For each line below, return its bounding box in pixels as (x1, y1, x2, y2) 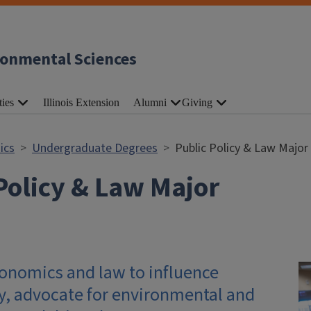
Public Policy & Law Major (175, 140, 308, 157)
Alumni (133, 96, 167, 108)
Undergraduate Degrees (32, 140, 158, 157)
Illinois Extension (43, 96, 119, 108)
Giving (182, 96, 212, 108)
